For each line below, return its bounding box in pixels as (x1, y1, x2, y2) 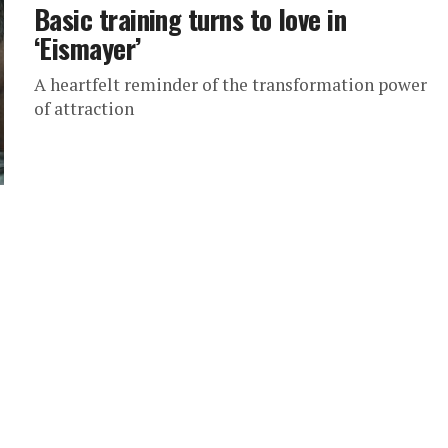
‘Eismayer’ (34, 28, 141, 68)
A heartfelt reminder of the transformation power (34, 73, 427, 96)
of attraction (34, 97, 134, 120)
